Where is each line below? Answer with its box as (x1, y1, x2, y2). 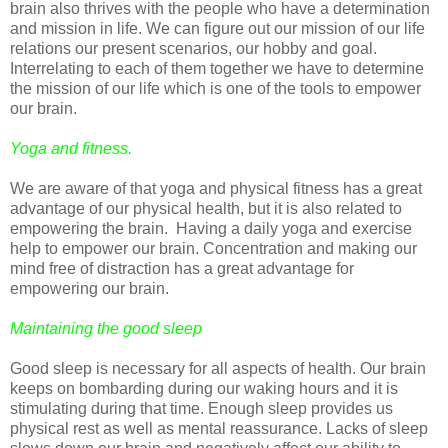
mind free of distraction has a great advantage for (10, 259, 354, 277)
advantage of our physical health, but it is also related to (10, 199, 402, 217)
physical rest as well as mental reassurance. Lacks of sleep (10, 419, 428, 437)
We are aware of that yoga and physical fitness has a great (10, 179, 422, 197)
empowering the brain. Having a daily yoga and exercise (10, 219, 412, 237)
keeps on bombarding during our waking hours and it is (10, 379, 398, 397)
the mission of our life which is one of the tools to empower (10, 79, 421, 97)
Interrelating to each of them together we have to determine (10, 59, 424, 77)
